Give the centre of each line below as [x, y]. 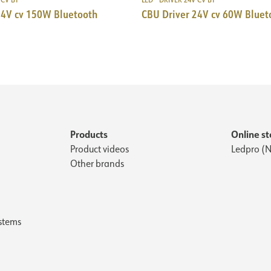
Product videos [100, 149]
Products [89, 134]
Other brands [97, 163]
